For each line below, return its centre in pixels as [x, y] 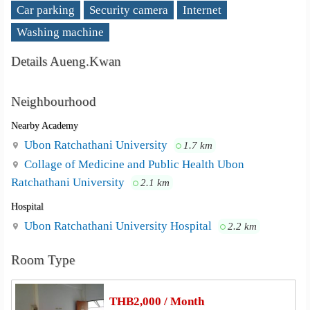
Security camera [129, 10]
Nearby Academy [45, 126]
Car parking [46, 10]
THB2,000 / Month [157, 302]
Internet [202, 10]
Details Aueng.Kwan [66, 61]
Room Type [43, 260]
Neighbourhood [54, 101]
